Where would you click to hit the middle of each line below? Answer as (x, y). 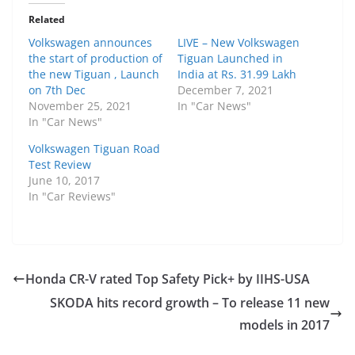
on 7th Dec (57, 90)
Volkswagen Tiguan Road (94, 148)
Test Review (60, 164)
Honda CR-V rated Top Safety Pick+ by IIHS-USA (168, 279)
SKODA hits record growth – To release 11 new (190, 302)
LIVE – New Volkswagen (239, 42)
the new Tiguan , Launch (94, 74)
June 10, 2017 (64, 180)
